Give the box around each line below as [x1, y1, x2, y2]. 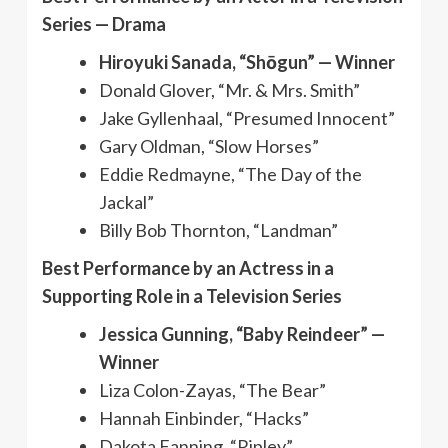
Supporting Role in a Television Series [42, 284, 342, 307]
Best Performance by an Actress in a [42, 256, 334, 279]
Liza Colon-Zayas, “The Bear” [99, 378, 326, 401]
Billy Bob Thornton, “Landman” [99, 218, 338, 241]
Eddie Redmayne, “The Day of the [99, 162, 362, 185]
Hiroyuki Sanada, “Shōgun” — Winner [99, 50, 395, 73]
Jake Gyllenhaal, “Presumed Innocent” [99, 106, 395, 129]
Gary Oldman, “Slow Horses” [99, 134, 319, 157]
